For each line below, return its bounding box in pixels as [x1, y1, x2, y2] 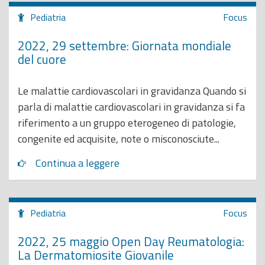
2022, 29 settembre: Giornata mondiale [18, 35, 231, 55]
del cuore [18, 49, 66, 69]
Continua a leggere [35, 154, 119, 171]
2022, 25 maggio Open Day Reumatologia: [18, 231, 244, 251]
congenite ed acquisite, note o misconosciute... [18, 131, 219, 147]
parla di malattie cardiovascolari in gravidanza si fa [18, 99, 245, 115]
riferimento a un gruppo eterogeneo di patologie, [18, 115, 236, 131]
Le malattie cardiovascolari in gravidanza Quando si [18, 83, 246, 99]
